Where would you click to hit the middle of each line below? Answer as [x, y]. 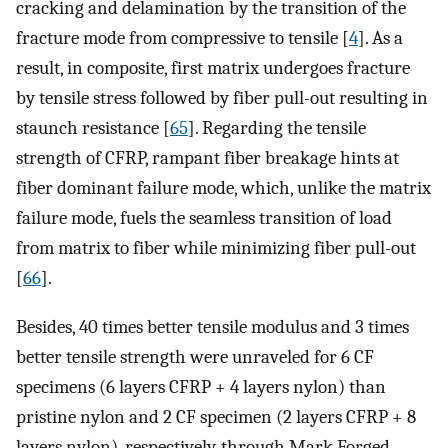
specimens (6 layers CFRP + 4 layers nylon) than [201, 386]
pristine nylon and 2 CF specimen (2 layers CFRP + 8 [216, 416]
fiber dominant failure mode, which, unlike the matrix [223, 187]
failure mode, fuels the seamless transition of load [204, 217]
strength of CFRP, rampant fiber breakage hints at [207, 157]
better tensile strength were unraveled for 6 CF [195, 356]
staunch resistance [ [93, 127]
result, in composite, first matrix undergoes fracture [213, 67]
